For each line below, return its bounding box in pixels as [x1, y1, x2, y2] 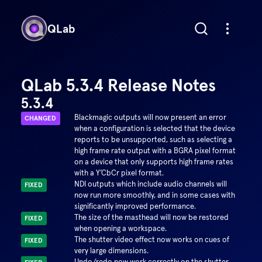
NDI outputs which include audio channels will [74, 179, 227, 189]
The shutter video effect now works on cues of [74, 235, 229, 244]
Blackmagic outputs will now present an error [74, 112, 226, 122]
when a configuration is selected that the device [74, 123, 235, 133]
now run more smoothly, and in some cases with [74, 190, 235, 200]
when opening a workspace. [74, 223, 167, 233]
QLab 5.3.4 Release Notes [20, 74, 216, 96]
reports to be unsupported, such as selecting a [74, 135, 232, 144]
